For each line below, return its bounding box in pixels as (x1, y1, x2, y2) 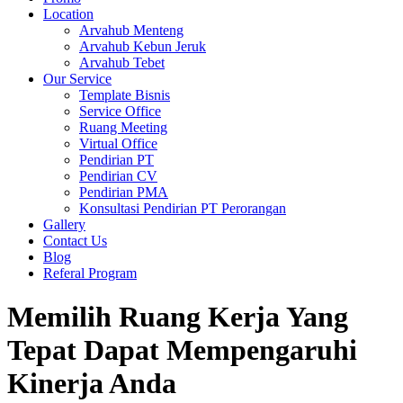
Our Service (43, 71, 112, 86)
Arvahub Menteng (79, 22, 184, 38)
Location (43, 6, 94, 22)
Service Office (79, 103, 161, 119)
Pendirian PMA (79, 184, 168, 200)
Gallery (43, 217, 85, 232)
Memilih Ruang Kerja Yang (7, 300, 348, 334)
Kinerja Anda (7, 367, 176, 400)
